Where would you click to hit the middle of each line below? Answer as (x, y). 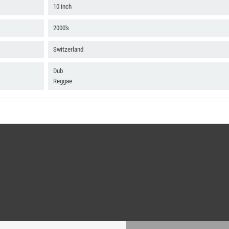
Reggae (62, 81)
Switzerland (68, 49)
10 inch (62, 6)
